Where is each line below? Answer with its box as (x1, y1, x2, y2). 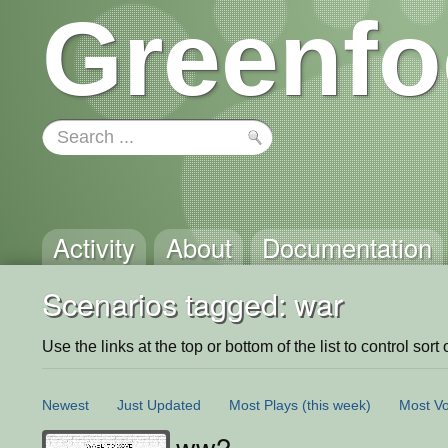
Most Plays (229, 396, 298, 413)
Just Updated (117, 396, 201, 413)
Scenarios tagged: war (42, 281, 343, 325)
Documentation (261, 229, 432, 265)
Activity (53, 229, 136, 265)
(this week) (302, 396, 371, 413)
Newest (42, 396, 89, 413)
